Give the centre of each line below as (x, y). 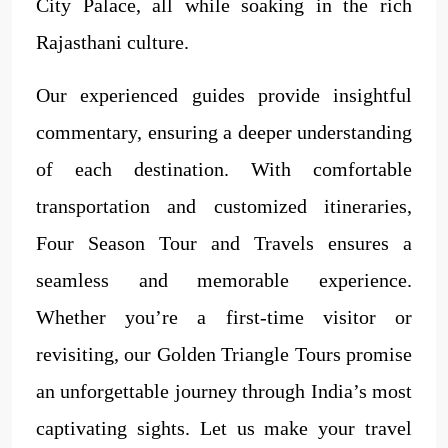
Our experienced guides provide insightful (224, 94)
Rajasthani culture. (112, 41)
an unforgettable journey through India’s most (224, 390)
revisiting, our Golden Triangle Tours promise (224, 353)
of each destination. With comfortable (224, 168)
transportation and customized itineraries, (224, 205)
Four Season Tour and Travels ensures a (224, 242)
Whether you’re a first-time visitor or (224, 316)
